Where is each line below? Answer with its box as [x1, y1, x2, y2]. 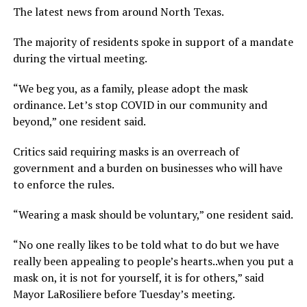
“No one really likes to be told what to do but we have [12, 236, 279, 252]
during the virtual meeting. [12, 50, 147, 66]
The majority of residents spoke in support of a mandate [12, 34, 293, 49]
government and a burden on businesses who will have [12, 160, 282, 175]
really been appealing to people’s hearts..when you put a [12, 253, 293, 269]
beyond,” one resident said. [12, 113, 146, 129]
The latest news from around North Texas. [12, 3, 224, 19]
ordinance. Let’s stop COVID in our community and [12, 97, 267, 112]
